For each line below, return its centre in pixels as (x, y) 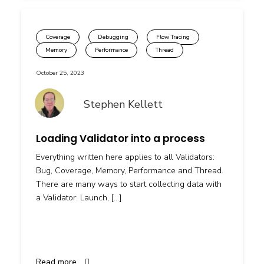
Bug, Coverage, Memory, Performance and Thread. (130, 170)
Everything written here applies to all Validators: (125, 157)
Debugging (113, 37)
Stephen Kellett (123, 105)
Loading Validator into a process (121, 138)
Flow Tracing (173, 37)
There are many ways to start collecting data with (129, 184)
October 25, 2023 (60, 73)
